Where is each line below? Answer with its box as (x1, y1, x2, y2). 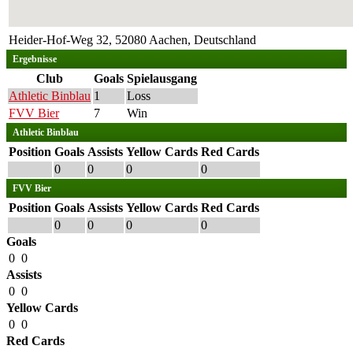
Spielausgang (127, 72, 197, 85)
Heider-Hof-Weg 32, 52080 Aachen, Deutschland (9, 33, 256, 46)
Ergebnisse (13, 54, 57, 65)
